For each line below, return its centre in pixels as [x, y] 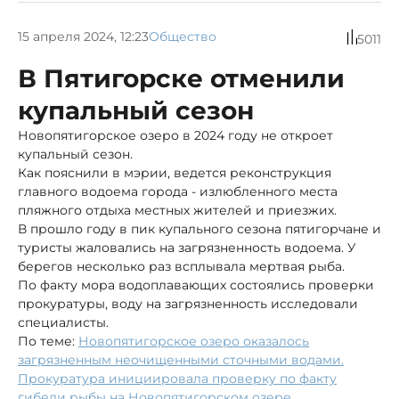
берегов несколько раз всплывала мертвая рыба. [181, 266]
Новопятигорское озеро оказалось [194, 341]
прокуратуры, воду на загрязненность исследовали [188, 303]
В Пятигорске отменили [181, 78]
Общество [183, 37]
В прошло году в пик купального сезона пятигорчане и [199, 228]
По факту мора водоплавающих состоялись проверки [196, 285]
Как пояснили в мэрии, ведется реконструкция [175, 172]
